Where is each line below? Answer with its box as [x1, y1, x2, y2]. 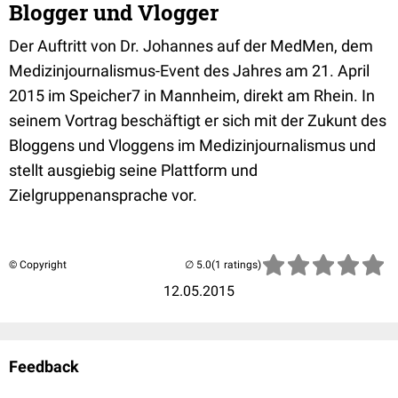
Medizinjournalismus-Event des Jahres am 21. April [9, 61, 370, 80]
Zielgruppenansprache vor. [9, 186, 197, 204]
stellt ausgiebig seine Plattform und [9, 161, 258, 179]
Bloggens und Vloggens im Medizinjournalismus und [9, 136, 376, 155]
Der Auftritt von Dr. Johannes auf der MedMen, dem [9, 36, 373, 55]
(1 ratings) [211, 259, 261, 271]
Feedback [9, 357, 79, 376]
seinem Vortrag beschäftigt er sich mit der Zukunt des [9, 111, 386, 130]
